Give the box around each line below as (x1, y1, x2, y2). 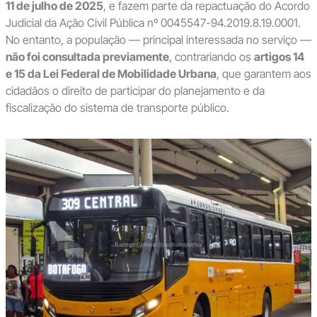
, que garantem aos (216, 67, 311, 81)
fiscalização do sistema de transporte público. (5, 100, 229, 115)
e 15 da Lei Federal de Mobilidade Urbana (5, 67, 217, 81)
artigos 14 (253, 50, 304, 64)
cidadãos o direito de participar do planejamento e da (5, 83, 265, 98)
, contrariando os (168, 50, 254, 64)
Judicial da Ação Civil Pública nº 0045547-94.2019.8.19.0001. (5, 16, 301, 30)
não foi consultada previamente (5, 50, 169, 64)
